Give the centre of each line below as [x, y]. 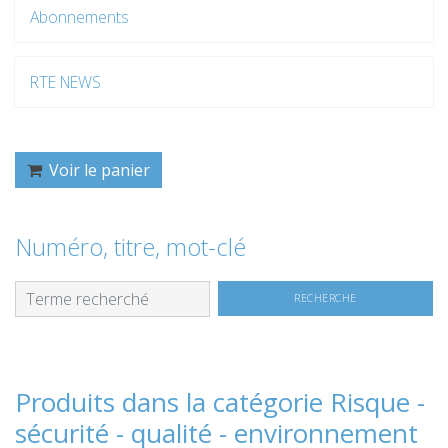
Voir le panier [97, 169]
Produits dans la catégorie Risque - [220, 401]
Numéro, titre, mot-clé [130, 246]
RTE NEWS [65, 81]
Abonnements [79, 16]
